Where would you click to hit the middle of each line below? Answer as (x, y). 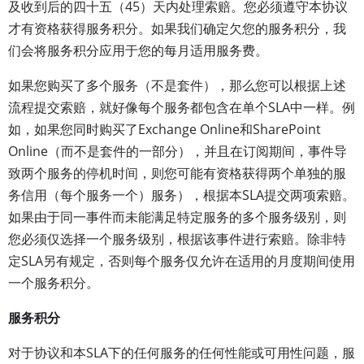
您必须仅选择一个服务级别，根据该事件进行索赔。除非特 (177, 239)
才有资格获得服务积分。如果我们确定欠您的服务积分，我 (177, 28)
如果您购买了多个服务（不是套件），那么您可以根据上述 (177, 85)
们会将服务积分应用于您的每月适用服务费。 (138, 50)
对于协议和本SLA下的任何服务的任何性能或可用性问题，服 (182, 353)
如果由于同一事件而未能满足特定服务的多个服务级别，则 (177, 217)
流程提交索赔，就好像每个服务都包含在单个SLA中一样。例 (182, 107)
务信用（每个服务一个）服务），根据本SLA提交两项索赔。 (182, 195)
